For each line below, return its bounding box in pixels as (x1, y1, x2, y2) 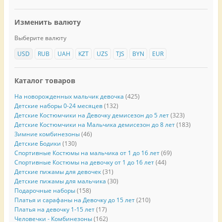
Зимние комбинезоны (14, 129, 80, 138)
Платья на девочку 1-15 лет (14, 205, 95, 214)
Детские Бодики (14, 139, 61, 148)
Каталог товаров (14, 76, 75, 86)
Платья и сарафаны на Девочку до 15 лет (14, 195, 135, 204)
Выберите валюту (14, 33, 66, 42)
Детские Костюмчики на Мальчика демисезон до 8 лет (14, 120, 175, 129)
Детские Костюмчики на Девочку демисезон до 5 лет (14, 111, 169, 119)
